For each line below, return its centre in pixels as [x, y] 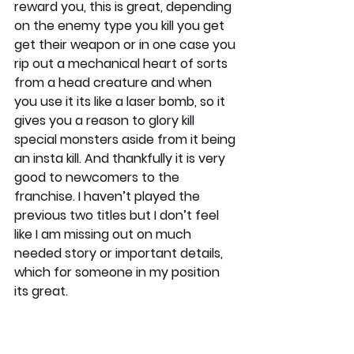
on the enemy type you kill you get [121, 25]
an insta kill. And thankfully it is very [121, 158]
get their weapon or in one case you [126, 44]
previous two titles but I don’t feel [118, 215]
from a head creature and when [115, 82]
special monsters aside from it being [126, 139]
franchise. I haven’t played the [109, 196]
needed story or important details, [120, 253]
